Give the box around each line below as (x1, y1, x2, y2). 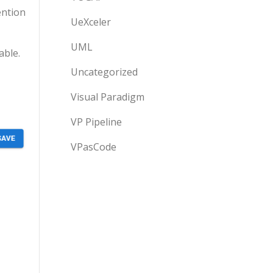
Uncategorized (71, 65, 138, 79)
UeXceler (71, 15, 111, 29)
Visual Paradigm (71, 90, 144, 104)
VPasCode (71, 140, 116, 154)
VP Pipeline (71, 115, 122, 129)
